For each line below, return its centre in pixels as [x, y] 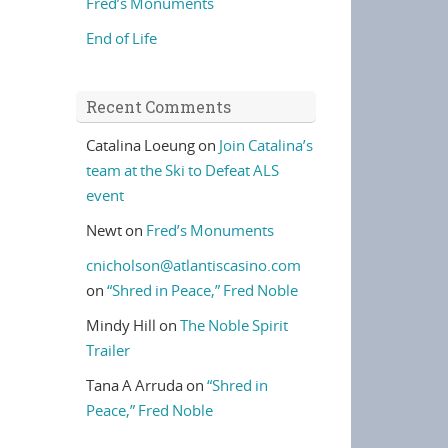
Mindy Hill [121, 325]
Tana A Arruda [134, 385]
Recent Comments [158, 106]
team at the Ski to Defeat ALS [182, 170]
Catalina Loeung [140, 145]
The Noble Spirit [234, 325]
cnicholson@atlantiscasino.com [193, 265]
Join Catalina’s [266, 145]
